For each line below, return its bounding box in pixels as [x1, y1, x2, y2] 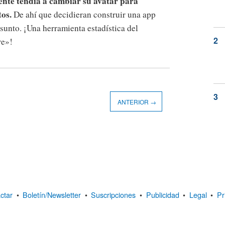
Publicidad [146, 189, 179, 200]
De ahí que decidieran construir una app [12, 9, 156, 21]
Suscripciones [91, 189, 136, 200]
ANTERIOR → [116, 97, 157, 106]
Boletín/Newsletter [23, 189, 81, 200]
